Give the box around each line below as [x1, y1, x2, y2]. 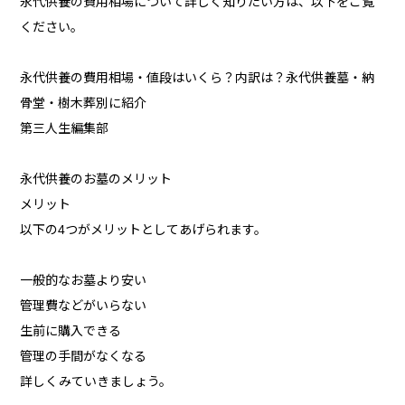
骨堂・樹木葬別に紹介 [20, 96, 147, 111]
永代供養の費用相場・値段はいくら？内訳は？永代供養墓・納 [20, 71, 375, 86]
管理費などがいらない [20, 298, 147, 314]
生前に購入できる [20, 324, 122, 339]
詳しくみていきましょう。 [20, 374, 173, 390]
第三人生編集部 [20, 121, 109, 137]
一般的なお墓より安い [20, 273, 147, 288]
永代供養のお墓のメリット [20, 172, 173, 187]
